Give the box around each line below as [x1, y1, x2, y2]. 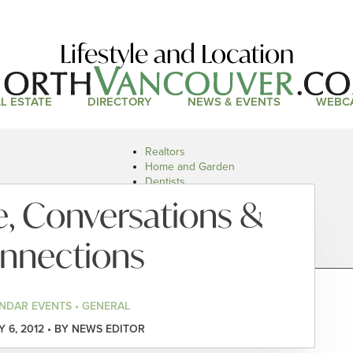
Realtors [145, 145, 185, 158]
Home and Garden [145, 160, 235, 173]
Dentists [145, 175, 185, 188]
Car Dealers [145, 220, 203, 233]
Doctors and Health [145, 190, 240, 203]
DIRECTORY [87, 95, 152, 110]
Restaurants [145, 205, 203, 218]
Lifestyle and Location [59, 37, 294, 71]
